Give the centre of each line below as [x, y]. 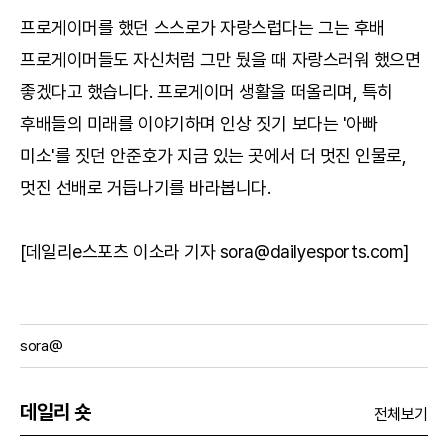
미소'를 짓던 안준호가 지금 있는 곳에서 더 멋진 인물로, [213, 155]
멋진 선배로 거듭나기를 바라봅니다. [145, 187]
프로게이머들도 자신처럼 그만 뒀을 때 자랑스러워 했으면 [220, 59]
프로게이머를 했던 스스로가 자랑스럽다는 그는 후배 [202, 27]
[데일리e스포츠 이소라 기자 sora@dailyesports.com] [214, 251]
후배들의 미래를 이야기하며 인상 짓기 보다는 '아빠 [199, 123]
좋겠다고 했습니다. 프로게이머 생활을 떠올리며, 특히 [206, 91]
